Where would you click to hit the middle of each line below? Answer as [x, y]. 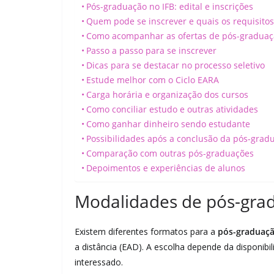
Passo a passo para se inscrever [151, 50]
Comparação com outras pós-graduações [170, 153]
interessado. [99, 262]
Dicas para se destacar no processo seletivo [175, 65]
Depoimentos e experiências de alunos [165, 168]
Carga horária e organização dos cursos [167, 94]
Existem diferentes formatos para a [146, 231]
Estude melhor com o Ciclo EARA [152, 80]
